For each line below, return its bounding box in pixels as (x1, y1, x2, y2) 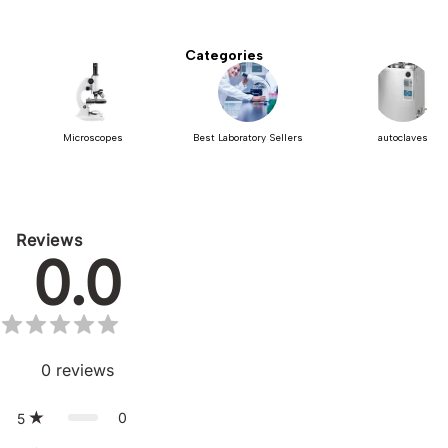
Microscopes (62, 130, 123, 144)
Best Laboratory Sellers (192, 130, 303, 144)
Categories (185, 46, 263, 64)
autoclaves (377, 130, 428, 144)
